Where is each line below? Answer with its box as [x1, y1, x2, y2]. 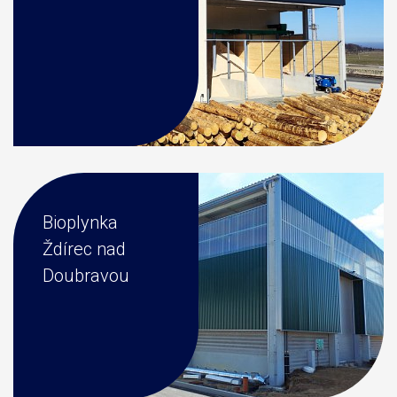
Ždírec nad [43, 238, 126, 261]
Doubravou [43, 265, 129, 287]
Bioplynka [43, 212, 118, 234]
